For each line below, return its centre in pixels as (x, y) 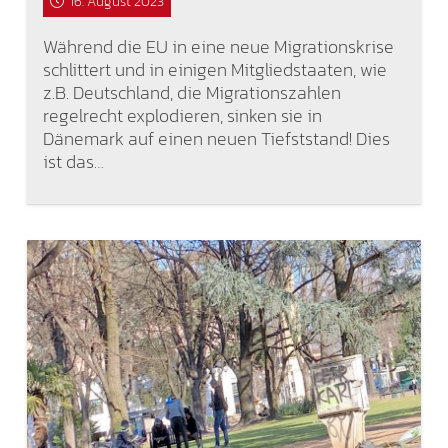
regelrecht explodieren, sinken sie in (182, 115)
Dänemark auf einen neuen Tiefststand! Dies (216, 138)
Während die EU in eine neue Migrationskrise (218, 46)
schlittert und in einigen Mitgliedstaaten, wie (214, 69)
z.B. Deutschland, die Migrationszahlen (191, 92)
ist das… (73, 161)
